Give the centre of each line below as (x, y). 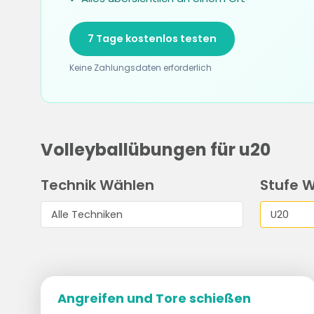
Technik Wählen (97, 185)
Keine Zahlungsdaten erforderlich (140, 68)
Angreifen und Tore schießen (154, 298)
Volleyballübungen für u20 (155, 150)
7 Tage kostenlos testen (152, 39)
